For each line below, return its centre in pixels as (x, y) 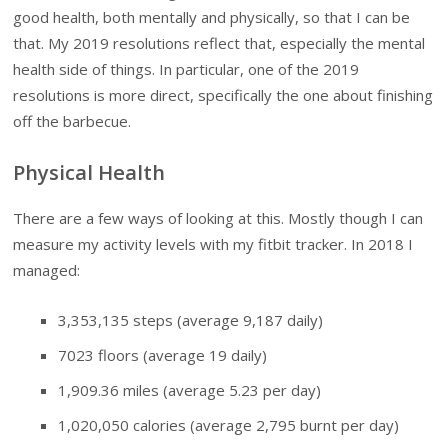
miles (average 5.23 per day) (220, 390)
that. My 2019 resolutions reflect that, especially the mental (219, 43)
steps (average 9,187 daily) (226, 320)
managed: (47, 269)
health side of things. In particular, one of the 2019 (186, 69)
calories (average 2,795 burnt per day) (264, 425)
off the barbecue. (72, 121)
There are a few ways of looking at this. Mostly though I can (218, 217)
